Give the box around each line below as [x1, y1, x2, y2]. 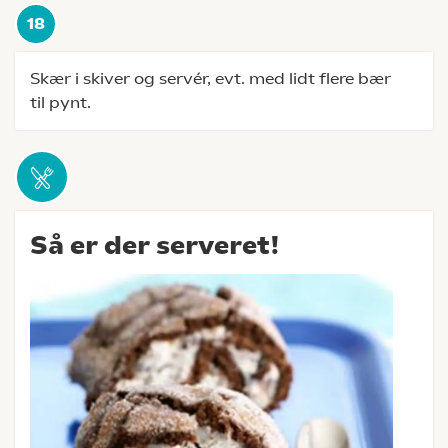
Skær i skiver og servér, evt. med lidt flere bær [30, 69, 391, 88]
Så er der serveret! [30, 230, 280, 260]
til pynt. [30, 93, 91, 112]
